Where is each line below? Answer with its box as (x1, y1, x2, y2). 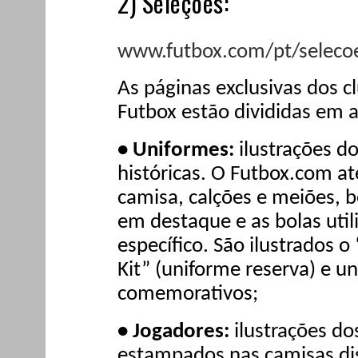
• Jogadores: (117, 321, 229, 344)
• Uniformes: (117, 140, 239, 162)
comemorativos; (117, 284, 258, 306)
